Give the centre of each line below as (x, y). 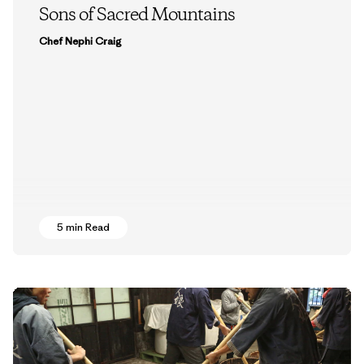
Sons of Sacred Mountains (137, 16)
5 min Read (83, 227)
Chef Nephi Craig (80, 41)
